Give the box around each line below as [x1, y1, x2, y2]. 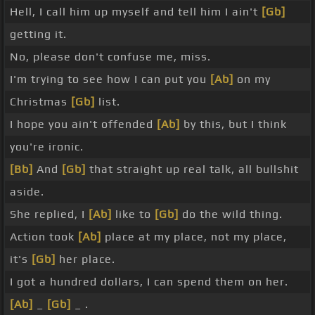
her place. [56, 252, 115, 266]
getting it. [10, 27, 67, 41]
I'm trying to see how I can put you [10, 72, 210, 86]
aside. [10, 185, 44, 199]
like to [112, 207, 155, 221]
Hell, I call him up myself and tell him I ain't [10, 5, 262, 19]
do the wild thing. [179, 207, 283, 221]
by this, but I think [180, 117, 287, 131]
